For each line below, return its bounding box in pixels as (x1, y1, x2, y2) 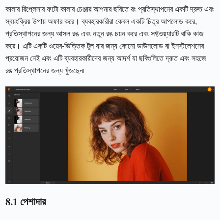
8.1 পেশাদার (5, 193, 46, 209)
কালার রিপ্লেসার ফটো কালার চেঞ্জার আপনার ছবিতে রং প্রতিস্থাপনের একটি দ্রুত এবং (5, 4, 215, 13)
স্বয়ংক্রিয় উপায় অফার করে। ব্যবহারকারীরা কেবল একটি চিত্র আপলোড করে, (5, 17, 197, 26)
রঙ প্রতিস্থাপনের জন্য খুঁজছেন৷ (5, 66, 85, 75)
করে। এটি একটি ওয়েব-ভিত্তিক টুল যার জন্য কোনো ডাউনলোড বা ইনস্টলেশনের (5, 41, 204, 50)
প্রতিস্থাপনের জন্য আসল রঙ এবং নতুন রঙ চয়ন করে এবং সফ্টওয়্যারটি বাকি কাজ (5, 29, 204, 38)
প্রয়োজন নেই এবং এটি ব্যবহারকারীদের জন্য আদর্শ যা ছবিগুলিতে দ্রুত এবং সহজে (5, 54, 207, 62)
